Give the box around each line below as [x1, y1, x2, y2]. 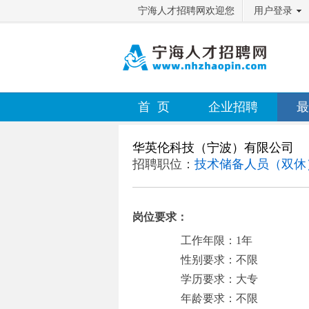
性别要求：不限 [181, 254, 258, 266]
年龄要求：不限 [181, 292, 258, 304]
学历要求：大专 [181, 273, 258, 285]
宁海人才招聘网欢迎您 [138, 6, 235, 16]
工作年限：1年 [181, 235, 252, 246]
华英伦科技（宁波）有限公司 [132, 141, 294, 154]
